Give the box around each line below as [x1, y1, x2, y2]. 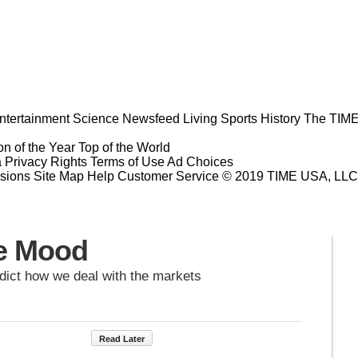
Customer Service [117, 169, 219, 183]
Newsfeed [122, 111, 180, 125]
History [261, 111, 300, 125]
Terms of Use [90, 154, 165, 169]
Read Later [99, 333, 145, 344]
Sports [221, 111, 257, 125]
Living [183, 111, 217, 125]
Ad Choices [167, 154, 237, 169]
